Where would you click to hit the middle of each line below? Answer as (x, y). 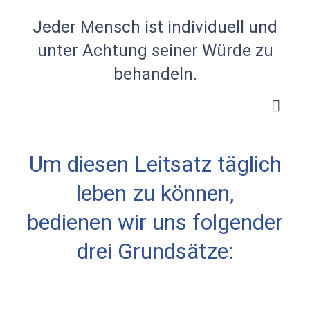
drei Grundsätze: (155, 251)
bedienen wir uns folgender (155, 222)
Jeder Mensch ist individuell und (155, 27)
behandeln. (155, 74)
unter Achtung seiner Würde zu (155, 50)
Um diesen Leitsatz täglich (155, 164)
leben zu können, (155, 193)
